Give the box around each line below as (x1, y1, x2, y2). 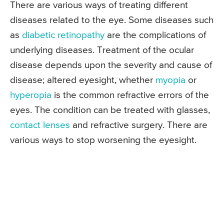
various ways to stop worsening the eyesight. (10, 135, 196, 145)
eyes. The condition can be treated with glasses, (10, 105, 210, 115)
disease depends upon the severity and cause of (10, 60, 212, 70)
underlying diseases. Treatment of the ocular (10, 45, 194, 55)
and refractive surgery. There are (70, 120, 207, 130)
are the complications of (104, 30, 206, 40)
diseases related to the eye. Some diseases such (10, 15, 213, 25)
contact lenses (10, 120, 70, 130)
